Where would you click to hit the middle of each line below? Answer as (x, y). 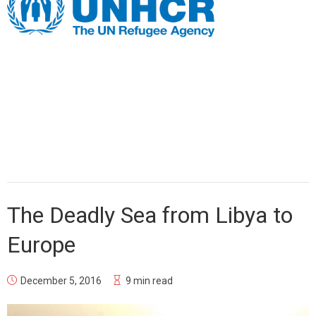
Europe (41, 244)
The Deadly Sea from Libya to (150, 215)
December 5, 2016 (61, 280)
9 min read (149, 280)
